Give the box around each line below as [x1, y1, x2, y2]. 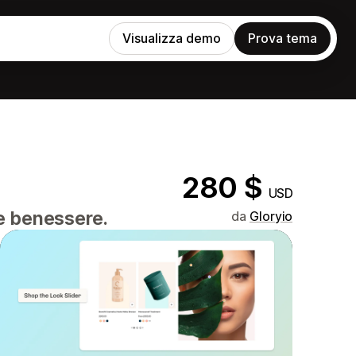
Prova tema [248, 30, 317, 46]
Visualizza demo [122, 30, 221, 46]
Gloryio [250, 208, 292, 224]
